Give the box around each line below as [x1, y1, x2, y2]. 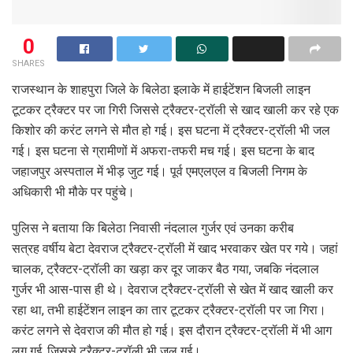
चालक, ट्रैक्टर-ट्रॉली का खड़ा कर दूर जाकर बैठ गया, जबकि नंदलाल [12, 261, 319, 277]
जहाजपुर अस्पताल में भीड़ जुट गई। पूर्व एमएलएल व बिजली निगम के [12, 163, 307, 179]
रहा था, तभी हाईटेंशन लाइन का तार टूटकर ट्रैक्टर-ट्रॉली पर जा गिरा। [12, 302, 326, 318]
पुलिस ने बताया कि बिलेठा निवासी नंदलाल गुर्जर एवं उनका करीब [12, 220, 294, 236]
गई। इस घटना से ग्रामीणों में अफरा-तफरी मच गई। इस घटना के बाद [12, 143, 314, 158]
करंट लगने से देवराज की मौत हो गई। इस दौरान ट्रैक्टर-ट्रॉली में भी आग [12, 322, 332, 338]
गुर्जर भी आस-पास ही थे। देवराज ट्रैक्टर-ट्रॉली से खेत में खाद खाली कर [12, 281, 333, 297]
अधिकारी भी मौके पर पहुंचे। [12, 184, 135, 199]
